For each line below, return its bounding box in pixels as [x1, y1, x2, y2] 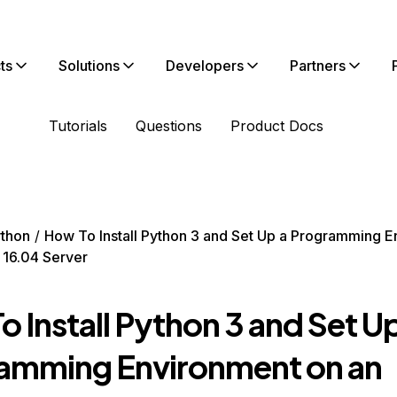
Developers [166, 57, 244, 74]
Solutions [58, 57, 120, 74]
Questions [136, 117, 202, 135]
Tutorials [49, 117, 107, 135]
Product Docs [230, 117, 323, 135]
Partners [290, 57, 346, 74]
